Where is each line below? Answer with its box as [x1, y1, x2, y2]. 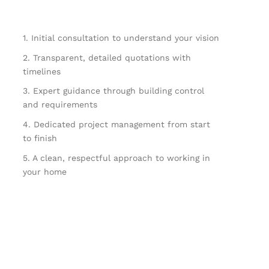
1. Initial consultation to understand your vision [22, 32, 219, 43]
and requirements [22, 100, 97, 110]
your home [22, 166, 67, 177]
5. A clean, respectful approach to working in [22, 153, 210, 163]
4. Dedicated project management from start [22, 119, 210, 130]
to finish [22, 133, 57, 144]
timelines [22, 66, 61, 76]
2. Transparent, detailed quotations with [22, 52, 191, 62]
